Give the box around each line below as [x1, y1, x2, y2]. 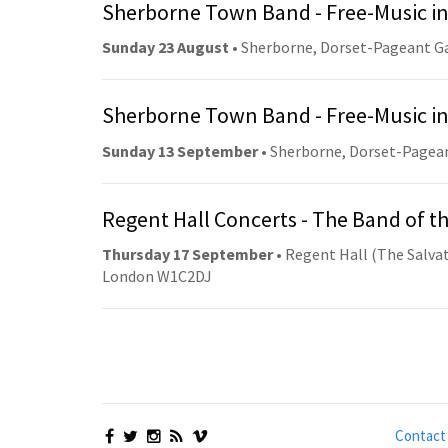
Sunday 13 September [102, 140, 258, 161]
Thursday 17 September [102, 244, 273, 265]
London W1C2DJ [102, 266, 212, 287]
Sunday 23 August [102, 37, 229, 58]
